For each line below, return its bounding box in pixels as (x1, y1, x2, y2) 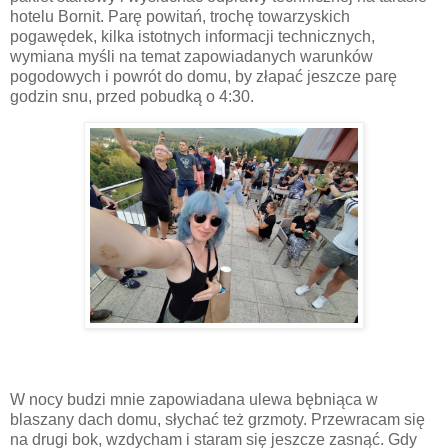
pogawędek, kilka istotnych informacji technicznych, (10, 27, 375, 45)
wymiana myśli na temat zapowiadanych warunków (10, 47, 373, 65)
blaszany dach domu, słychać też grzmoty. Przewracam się (10, 411, 425, 429)
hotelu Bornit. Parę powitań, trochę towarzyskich (10, 7, 350, 25)
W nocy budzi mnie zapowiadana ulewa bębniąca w (10, 391, 378, 409)
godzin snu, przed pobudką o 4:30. (10, 87, 254, 105)
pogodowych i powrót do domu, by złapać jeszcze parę (10, 67, 397, 85)
